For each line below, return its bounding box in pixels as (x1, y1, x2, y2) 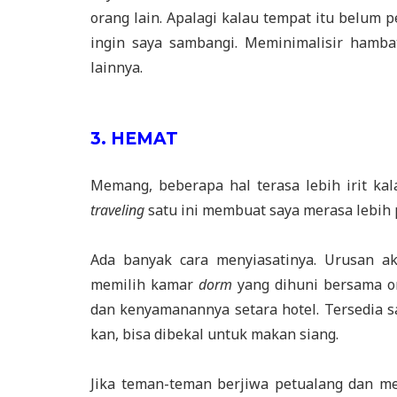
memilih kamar (90, 274, 193, 294)
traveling (90, 199, 144, 220)
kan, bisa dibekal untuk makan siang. (90, 323, 339, 344)
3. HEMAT (90, 128, 178, 149)
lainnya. (90, 57, 143, 77)
